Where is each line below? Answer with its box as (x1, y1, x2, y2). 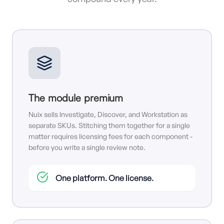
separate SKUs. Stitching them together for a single (28, 121, 190, 129)
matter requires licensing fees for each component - (28, 132, 192, 140)
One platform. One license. (55, 173, 153, 183)
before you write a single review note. (28, 143, 145, 151)
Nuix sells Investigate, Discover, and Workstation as (28, 110, 187, 118)
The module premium (28, 91, 123, 104)
